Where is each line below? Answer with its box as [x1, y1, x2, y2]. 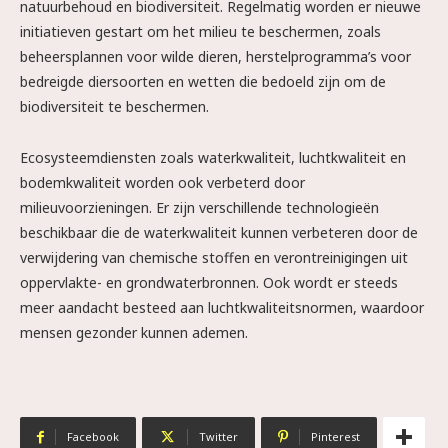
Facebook [67, 429, 119, 444]
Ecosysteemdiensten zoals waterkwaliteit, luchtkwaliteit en [20, 148, 406, 167]
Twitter [199, 429, 238, 444]
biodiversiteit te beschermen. [20, 97, 209, 116]
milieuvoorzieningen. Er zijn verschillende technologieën [20, 198, 379, 217]
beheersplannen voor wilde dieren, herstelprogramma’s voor [20, 47, 411, 66]
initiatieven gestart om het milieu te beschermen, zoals [20, 22, 381, 41]
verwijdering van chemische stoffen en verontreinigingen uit [20, 248, 408, 267]
